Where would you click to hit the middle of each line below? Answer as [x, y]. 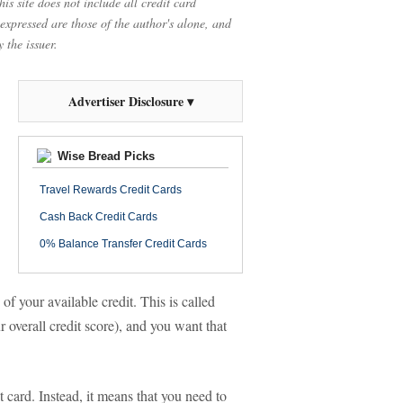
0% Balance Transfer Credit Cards [123, 244]
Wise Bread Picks [104, 156]
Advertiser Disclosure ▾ [130, 101]
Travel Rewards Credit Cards [111, 190]
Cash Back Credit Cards [99, 217]
